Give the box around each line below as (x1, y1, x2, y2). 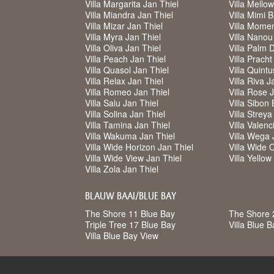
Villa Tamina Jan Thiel (85, 119, 170, 131)
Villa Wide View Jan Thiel (85, 152, 182, 164)
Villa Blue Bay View (85, 229, 158, 242)
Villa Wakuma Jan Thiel (85, 130, 175, 142)
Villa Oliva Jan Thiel (85, 42, 161, 54)
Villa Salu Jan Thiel (85, 97, 158, 109)
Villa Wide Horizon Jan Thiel (85, 141, 193, 153)
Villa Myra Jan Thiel (85, 31, 161, 43)
